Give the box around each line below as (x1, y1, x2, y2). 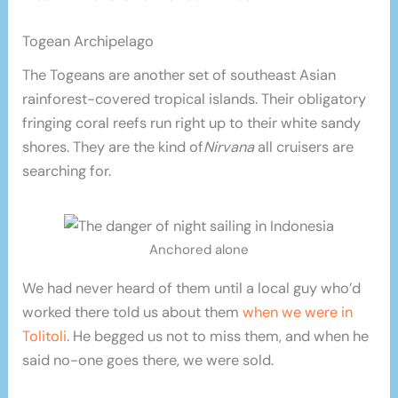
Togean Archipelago (22, 31, 155, 51)
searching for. (22, 162, 112, 181)
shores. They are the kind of (22, 138, 204, 157)
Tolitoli (22, 327, 68, 346)
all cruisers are (254, 138, 354, 157)
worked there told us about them (22, 303, 243, 322)
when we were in (243, 303, 354, 322)
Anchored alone (149, 240, 249, 259)
